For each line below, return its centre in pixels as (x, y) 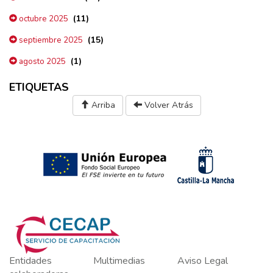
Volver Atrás (167, 105)
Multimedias (119, 261)
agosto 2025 (41, 61)
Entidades (30, 261)
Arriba (102, 105)
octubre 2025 (43, 19)
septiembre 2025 (50, 40)
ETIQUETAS (39, 87)
